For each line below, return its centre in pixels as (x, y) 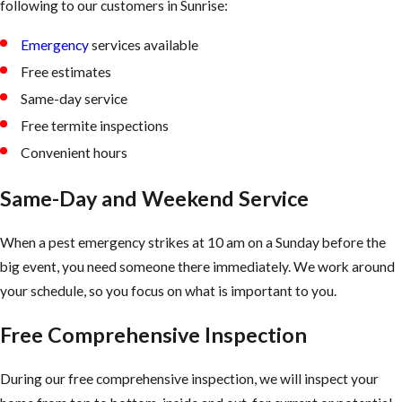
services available (144, 44)
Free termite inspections (95, 126)
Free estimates (66, 71)
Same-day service (74, 98)
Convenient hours (74, 153)
